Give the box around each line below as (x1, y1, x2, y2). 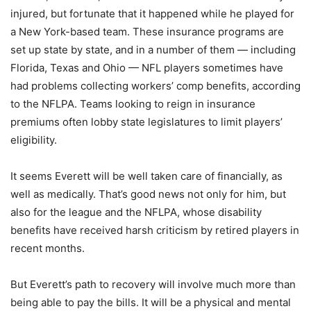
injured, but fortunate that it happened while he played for (10, 7, 294, 20)
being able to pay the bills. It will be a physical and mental (10, 296, 291, 309)
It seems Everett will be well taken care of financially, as (10, 169, 283, 183)
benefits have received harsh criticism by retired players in (10, 224, 299, 237)
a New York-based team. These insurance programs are (10, 25, 284, 38)
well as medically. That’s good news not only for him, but (10, 187, 286, 201)
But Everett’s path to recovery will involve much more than (10, 278, 296, 291)
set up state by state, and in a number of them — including (10, 43, 296, 56)
